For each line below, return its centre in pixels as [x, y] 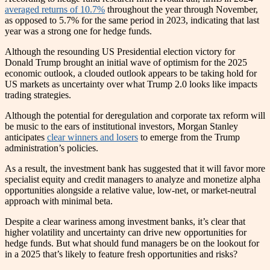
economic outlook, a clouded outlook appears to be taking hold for [131, 73]
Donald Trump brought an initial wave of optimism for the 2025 [126, 62]
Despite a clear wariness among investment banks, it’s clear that [125, 221]
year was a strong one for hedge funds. [80, 31]
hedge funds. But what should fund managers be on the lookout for [132, 243]
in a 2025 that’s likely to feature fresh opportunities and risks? [122, 254]
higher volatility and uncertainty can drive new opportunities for [126, 232]
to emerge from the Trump [189, 137]
